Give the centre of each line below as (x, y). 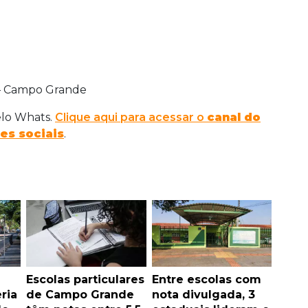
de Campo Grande (80, 295)
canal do (234, 118)
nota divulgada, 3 (203, 295)
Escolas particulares (85, 280)
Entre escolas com (206, 280)
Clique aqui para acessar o (131, 118)
